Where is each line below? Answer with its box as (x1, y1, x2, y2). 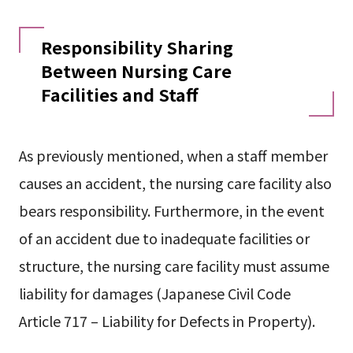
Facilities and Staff (40, 82, 198, 107)
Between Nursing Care (40, 58, 232, 84)
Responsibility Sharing (40, 35, 233, 60)
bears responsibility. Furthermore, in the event (18, 200, 325, 221)
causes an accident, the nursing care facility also (18, 173, 332, 194)
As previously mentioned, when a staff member (18, 145, 328, 166)
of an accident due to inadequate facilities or (18, 228, 310, 249)
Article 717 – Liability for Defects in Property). (18, 310, 315, 332)
